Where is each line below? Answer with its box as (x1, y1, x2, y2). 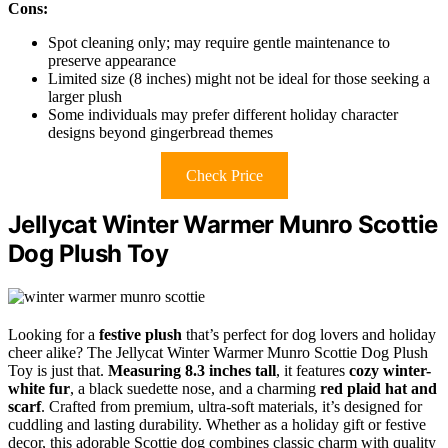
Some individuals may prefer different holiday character (48, 105, 398, 123)
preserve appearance (48, 51, 176, 69)
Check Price (185, 166, 263, 184)
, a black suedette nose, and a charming (70, 379, 320, 397)
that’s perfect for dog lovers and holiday (182, 325, 436, 343)
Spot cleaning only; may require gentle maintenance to (48, 33, 390, 51)
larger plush (48, 87, 122, 105)
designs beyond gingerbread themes (48, 123, 273, 141)
